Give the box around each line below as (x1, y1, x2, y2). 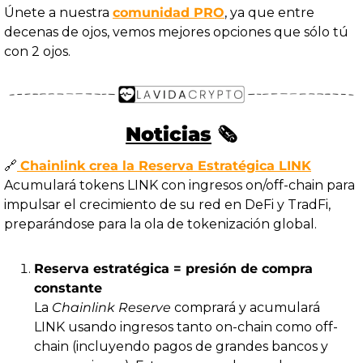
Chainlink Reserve (52, 300, 171, 316)
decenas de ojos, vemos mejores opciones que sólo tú (4, 24, 348, 41)
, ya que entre (224, 5, 314, 21)
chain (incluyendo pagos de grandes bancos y (34, 339, 328, 355)
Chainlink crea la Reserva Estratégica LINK (20, 158, 311, 174)
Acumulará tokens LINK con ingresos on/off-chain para (4, 177, 355, 194)
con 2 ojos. (4, 44, 70, 60)
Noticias (126, 122, 211, 147)
